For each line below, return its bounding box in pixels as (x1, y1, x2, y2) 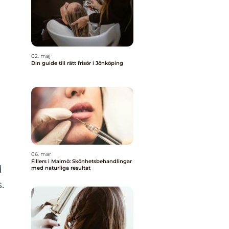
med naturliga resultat (31, 165, 90, 171)
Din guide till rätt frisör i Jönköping (31, 60, 123, 66)
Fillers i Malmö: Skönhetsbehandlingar (31, 158, 132, 165)
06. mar (31, 151, 51, 157)
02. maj (31, 53, 51, 59)
